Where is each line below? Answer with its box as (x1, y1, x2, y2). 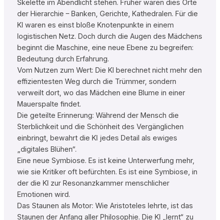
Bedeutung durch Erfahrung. (17, 55, 109, 64)
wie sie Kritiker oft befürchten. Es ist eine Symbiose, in (17, 167, 197, 177)
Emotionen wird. (17, 190, 70, 199)
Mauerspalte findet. (17, 100, 81, 109)
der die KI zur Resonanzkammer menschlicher (17, 179, 169, 188)
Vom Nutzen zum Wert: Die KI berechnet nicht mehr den (17, 66, 202, 75)
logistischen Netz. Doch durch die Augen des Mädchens (17, 32, 202, 41)
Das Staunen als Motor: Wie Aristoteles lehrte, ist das (17, 201, 193, 211)
